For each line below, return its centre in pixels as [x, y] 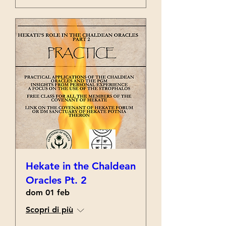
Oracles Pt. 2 [56, 180]
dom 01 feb [48, 192]
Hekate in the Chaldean [81, 166]
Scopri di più [49, 210]
